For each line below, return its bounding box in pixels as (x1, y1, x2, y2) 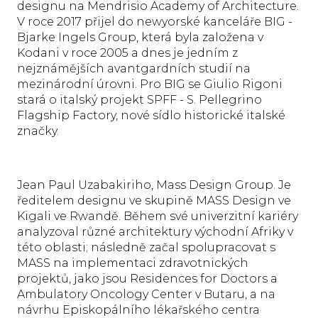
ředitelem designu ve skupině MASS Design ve (17, 193, 291, 207)
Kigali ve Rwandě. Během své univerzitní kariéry (17, 209, 298, 223)
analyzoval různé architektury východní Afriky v (17, 224, 293, 238)
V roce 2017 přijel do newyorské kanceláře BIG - (17, 14, 292, 28)
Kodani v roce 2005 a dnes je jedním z (17, 45, 238, 60)
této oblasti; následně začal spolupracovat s (17, 240, 275, 254)
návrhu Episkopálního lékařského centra (17, 302, 260, 317)
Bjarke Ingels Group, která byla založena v (17, 30, 263, 44)
